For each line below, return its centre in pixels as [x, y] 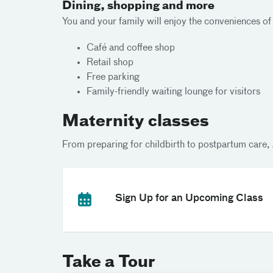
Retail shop [110, 62]
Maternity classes [136, 122]
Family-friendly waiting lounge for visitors [173, 92]
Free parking [113, 77]
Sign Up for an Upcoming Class [189, 198]
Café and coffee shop [131, 48]
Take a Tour [109, 262]
